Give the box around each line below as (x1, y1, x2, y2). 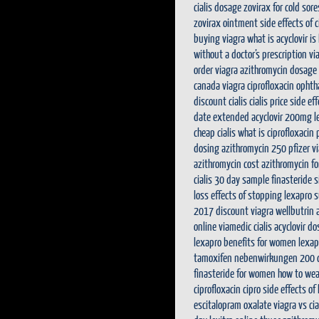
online (194, 219, 216, 233)
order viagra (194, 63, 238, 76)
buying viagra (194, 31, 245, 45)
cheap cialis (194, 125, 236, 139)
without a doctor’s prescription (194, 47, 307, 61)
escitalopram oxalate (194, 298, 271, 311)
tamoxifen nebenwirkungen (194, 251, 298, 264)
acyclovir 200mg (251, 110, 312, 123)
